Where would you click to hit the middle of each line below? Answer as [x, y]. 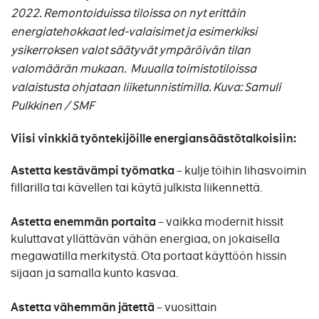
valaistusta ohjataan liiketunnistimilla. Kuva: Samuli [146, 87]
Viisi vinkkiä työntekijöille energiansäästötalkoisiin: [153, 138]
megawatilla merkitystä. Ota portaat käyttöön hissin [149, 256]
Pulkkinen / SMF [53, 105]
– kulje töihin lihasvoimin [241, 170]
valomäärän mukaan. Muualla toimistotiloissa [134, 68]
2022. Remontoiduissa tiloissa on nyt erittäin [128, 13]
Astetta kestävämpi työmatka [93, 170]
